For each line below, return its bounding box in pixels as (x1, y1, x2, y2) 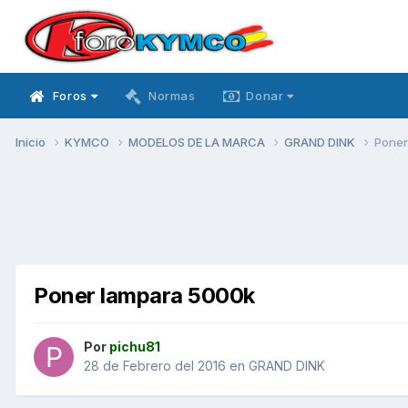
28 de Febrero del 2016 (84, 358, 226, 374)
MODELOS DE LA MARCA (128, 134, 268, 149)
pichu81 (109, 339, 160, 355)
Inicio (15, 134, 48, 149)
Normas (148, 88, 196, 103)
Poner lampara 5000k (34, 281, 255, 309)
